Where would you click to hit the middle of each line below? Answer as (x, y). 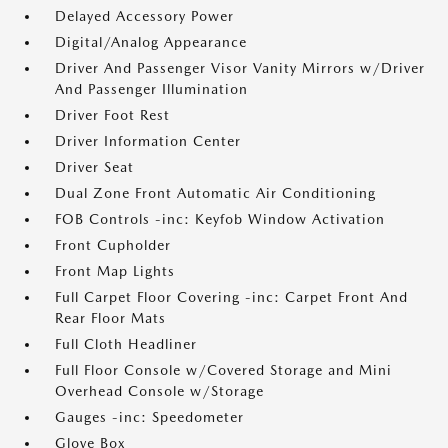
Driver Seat (94, 167)
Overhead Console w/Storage (159, 391)
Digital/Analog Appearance (151, 42)
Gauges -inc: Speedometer (149, 417)
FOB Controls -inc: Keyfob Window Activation (220, 219)
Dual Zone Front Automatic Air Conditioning (215, 193)
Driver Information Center (148, 141)
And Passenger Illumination (151, 89)
